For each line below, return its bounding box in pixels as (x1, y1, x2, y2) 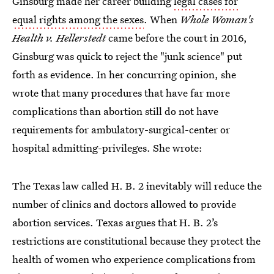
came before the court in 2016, (108, 31, 247, 45)
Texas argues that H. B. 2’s (96, 215, 218, 230)
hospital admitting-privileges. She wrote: (12, 141, 202, 155)
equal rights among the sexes (12, 12, 144, 27)
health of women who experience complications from (12, 252, 256, 267)
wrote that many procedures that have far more (12, 86, 230, 100)
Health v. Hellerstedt (12, 31, 108, 45)
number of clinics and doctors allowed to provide (12, 197, 236, 212)
